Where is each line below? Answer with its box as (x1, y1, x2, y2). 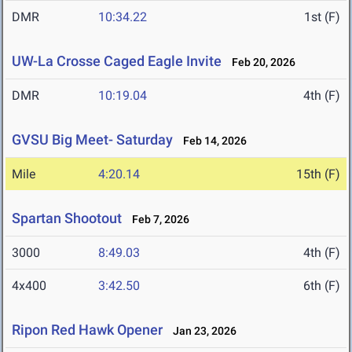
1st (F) (304, 9, 340, 25)
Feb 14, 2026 (176, 134, 247, 148)
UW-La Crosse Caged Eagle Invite (12, 53, 222, 70)
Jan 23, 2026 (166, 324, 236, 338)
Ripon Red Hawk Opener (12, 321, 163, 339)
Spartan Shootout (12, 210, 122, 227)
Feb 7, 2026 (125, 213, 189, 226)
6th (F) (303, 278, 340, 294)
